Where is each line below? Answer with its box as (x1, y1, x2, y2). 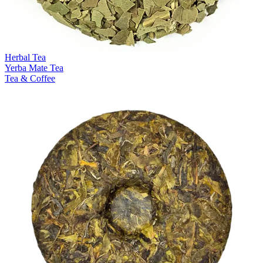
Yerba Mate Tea (5, 62, 63, 73)
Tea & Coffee (5, 73, 55, 83)
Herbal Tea (5, 52, 46, 62)
